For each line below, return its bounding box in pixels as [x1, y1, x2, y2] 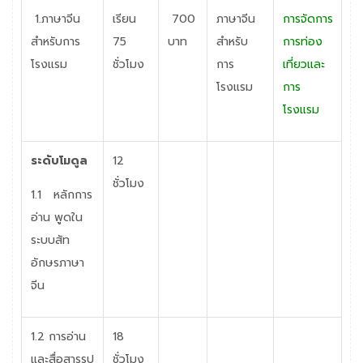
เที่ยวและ [282, 55, 325, 73]
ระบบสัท [30, 231, 70, 249]
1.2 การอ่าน [30, 327, 86, 345]
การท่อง [282, 32, 322, 50]
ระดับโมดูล [30, 152, 88, 169]
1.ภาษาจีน [30, 10, 80, 28]
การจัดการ [282, 10, 333, 28]
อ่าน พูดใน [30, 208, 83, 226]
